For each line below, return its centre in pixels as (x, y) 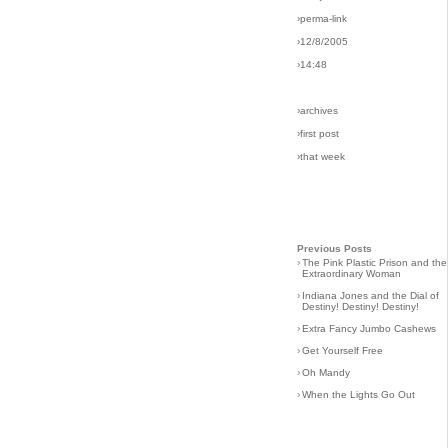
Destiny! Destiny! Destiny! (360, 306)
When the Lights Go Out (358, 394)
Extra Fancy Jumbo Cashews (369, 328)
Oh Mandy (326, 372)
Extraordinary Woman (351, 273)
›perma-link (322, 18)
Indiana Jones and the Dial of (370, 295)
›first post (318, 133)
